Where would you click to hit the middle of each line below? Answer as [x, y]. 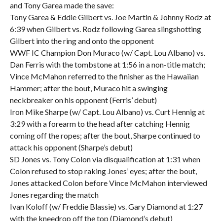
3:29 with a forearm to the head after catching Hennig [100, 124]
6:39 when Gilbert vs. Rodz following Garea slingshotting [105, 29]
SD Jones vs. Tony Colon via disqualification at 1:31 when [105, 159]
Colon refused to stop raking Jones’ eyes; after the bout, [103, 171]
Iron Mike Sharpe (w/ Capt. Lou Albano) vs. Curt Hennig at [107, 112]
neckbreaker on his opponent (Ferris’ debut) [83, 100]
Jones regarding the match [54, 195]
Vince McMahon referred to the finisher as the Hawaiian [104, 76]
